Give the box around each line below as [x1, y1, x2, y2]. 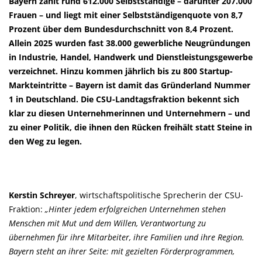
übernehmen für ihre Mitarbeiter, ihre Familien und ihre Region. [9, 232, 244, 243]
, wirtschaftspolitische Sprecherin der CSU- [75, 189, 243, 201]
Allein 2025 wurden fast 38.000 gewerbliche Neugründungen [9, 37, 250, 49]
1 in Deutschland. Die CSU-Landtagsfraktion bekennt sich [9, 94, 239, 105]
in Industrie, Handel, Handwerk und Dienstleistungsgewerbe [9, 51, 253, 63]
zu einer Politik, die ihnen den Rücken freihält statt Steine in [9, 122, 252, 133]
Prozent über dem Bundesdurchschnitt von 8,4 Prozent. [9, 23, 233, 35]
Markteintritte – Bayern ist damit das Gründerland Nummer [9, 80, 250, 91]
